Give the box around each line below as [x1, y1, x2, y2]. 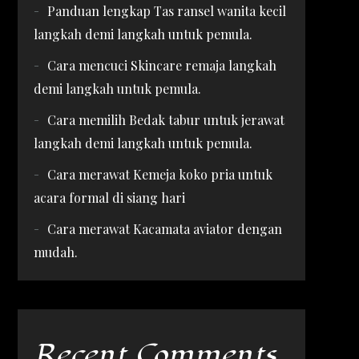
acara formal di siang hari [33, 189, 185, 206]
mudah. [33, 244, 78, 260]
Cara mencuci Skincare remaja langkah [46, 57, 276, 74]
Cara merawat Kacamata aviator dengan [46, 220, 282, 237]
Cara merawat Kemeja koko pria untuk [46, 166, 272, 183]
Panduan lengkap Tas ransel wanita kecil [46, 2, 286, 19]
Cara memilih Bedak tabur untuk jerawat [46, 111, 284, 128]
